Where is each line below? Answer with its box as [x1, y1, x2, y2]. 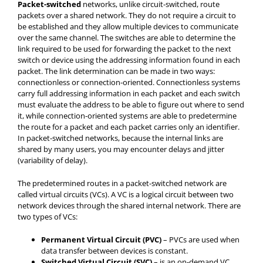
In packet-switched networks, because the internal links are [18, 133, 223, 143]
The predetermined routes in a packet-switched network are [18, 178, 227, 188]
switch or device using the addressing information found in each [18, 55, 240, 65]
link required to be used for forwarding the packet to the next [18, 43, 231, 54]
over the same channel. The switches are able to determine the [18, 32, 235, 43]
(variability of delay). [18, 155, 87, 166]
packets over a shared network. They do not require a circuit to [18, 10, 236, 21]
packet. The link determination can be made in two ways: [18, 66, 215, 76]
